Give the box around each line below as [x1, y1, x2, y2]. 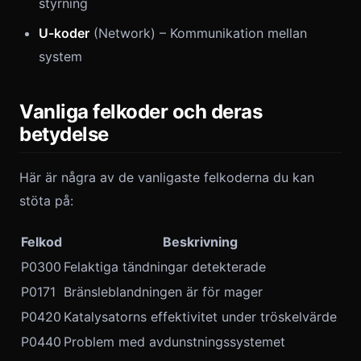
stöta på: [19, 193, 73, 209]
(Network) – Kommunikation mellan [89, 25, 307, 41]
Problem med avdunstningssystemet [64, 334, 285, 350]
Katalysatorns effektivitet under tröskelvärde [64, 309, 337, 325]
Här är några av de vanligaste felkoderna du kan [19, 169, 314, 185]
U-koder [39, 25, 89, 41]
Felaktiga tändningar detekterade [64, 259, 266, 275]
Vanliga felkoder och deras [19, 100, 263, 123]
